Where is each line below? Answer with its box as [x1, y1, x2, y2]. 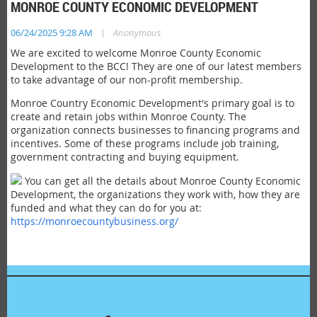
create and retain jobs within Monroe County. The [11, 110, 246, 123]
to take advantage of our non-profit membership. [11, 73, 243, 86]
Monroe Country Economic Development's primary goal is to [11, 96, 294, 110]
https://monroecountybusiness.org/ [11, 214, 178, 228]
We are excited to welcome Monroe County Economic [11, 46, 261, 59]
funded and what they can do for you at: [11, 201, 202, 214]
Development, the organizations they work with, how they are [11, 188, 300, 201]
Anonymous [113, 26, 161, 39]
